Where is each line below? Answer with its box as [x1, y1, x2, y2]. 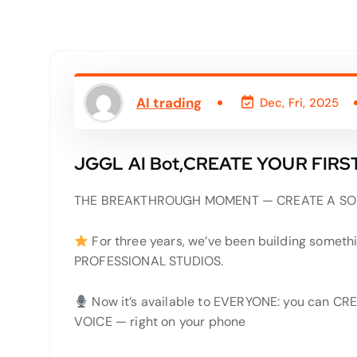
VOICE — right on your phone [74, 313, 246, 330]
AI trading [136, 93, 202, 112]
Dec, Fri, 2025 [259, 95, 339, 111]
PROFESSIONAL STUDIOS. [74, 253, 224, 269]
